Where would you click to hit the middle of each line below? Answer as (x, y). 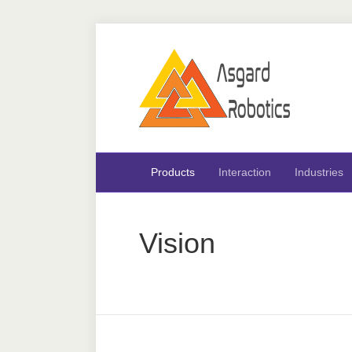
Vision (177, 243)
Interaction (245, 172)
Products (173, 172)
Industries (319, 172)
